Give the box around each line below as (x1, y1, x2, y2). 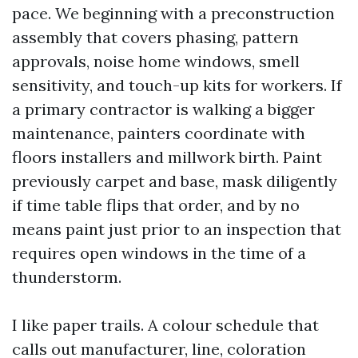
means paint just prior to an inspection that (12, 219, 341, 239)
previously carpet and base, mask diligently (12, 171, 337, 191)
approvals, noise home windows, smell (12, 51, 300, 71)
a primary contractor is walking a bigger (12, 99, 315, 119)
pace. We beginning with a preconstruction (12, 3, 335, 23)
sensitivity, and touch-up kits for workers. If (12, 75, 342, 95)
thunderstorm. (12, 267, 121, 287)
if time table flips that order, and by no (12, 195, 300, 215)
